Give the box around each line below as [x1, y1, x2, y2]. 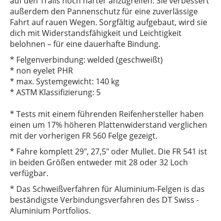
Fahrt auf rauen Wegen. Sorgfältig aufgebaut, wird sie [10, 17, 207, 28]
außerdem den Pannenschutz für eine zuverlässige [10, 6, 198, 17]
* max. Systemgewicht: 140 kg [10, 76, 119, 87]
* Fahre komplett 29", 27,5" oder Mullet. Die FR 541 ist [10, 146, 207, 157]
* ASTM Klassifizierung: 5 [10, 87, 101, 98]
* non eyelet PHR [10, 65, 73, 76]
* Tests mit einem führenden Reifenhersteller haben [10, 109, 204, 120]
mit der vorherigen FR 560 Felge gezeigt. [10, 130, 157, 142]
